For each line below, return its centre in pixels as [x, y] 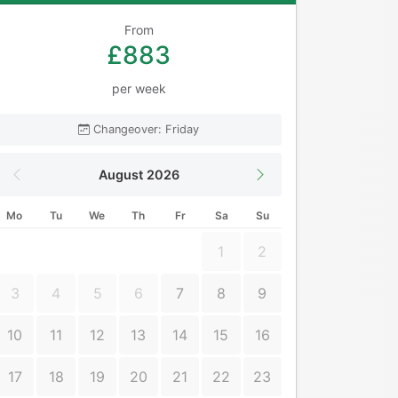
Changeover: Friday [146, 130]
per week [139, 89]
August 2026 [139, 175]
